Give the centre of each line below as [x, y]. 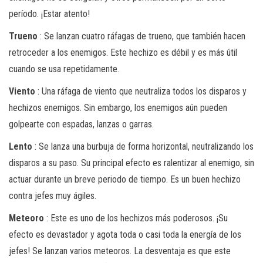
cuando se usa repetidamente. [64, 69]
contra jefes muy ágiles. [53, 195]
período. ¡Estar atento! [49, 14]
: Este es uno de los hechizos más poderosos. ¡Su [136, 218]
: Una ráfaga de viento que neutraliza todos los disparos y [141, 91]
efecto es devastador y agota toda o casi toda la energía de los [125, 234]
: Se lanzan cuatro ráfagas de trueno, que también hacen [141, 36]
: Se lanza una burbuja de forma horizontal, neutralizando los [143, 146]
